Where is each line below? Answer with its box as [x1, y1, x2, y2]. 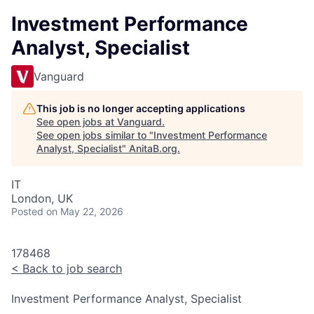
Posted [11, 205, 43, 217]
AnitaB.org [129, 142, 177, 154]
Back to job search [19, 261, 122, 275]
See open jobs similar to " [36, 129, 153, 141]
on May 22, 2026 [46, 205, 123, 217]
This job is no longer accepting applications [36, 102, 245, 114]
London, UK [11, 191, 73, 205]
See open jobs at [36, 116, 117, 128]
